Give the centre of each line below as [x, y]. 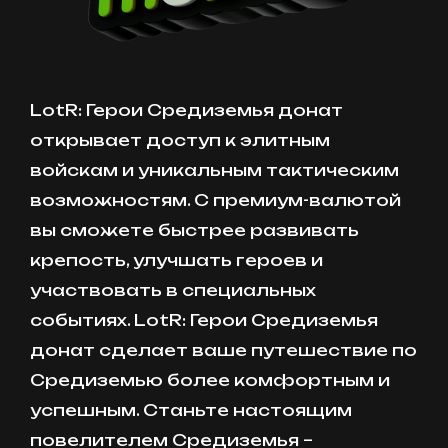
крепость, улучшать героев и [176, 260]
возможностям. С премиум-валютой [215, 200]
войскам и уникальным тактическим [214, 170]
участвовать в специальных [173, 290]
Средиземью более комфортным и [210, 380]
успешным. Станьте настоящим [191, 410]
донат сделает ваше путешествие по [223, 350]
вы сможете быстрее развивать [194, 230]
